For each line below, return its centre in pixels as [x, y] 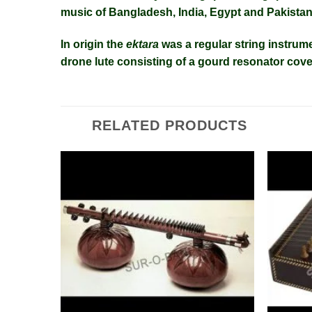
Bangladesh [141, 12]
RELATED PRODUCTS [170, 125]
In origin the [93, 44]
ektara [142, 44]
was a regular [197, 44]
